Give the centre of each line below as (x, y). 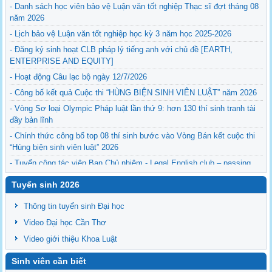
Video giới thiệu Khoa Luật (71, 239)
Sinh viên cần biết (49, 261)
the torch (25, 174)
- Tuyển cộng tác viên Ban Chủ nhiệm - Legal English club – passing (131, 163)
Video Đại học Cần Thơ (65, 222)
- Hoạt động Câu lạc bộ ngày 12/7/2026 (79, 76)
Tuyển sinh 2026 (46, 184)
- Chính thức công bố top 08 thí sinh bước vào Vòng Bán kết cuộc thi (133, 135)
